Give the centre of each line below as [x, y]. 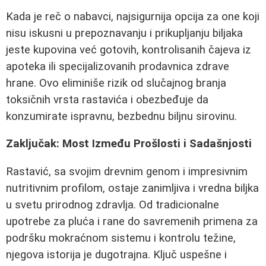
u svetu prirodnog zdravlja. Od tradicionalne [113, 205]
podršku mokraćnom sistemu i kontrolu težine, [121, 238]
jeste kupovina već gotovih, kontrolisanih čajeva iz [129, 50]
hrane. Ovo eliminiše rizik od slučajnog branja [116, 83]
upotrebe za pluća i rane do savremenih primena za [132, 221]
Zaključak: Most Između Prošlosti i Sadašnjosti [129, 144]
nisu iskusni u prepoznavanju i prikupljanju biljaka [124, 33]
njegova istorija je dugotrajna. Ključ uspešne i [116, 254]
